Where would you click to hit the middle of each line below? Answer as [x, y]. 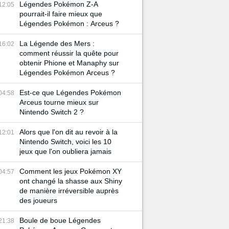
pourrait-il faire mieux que [61, 14]
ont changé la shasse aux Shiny [71, 181]
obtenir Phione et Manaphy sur [69, 63]
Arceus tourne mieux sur [59, 102]
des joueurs [38, 200]
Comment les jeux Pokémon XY [71, 171]
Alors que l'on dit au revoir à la [68, 132]
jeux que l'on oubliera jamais [65, 151]
